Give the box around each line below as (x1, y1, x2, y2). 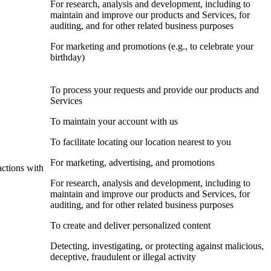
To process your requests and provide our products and (50, 85, 259, 96)
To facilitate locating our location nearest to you (50, 137, 231, 148)
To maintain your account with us (50, 116, 178, 127)
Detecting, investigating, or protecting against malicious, (50, 241, 264, 252)
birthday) (50, 52, 85, 63)
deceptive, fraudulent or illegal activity (50, 252, 196, 263)
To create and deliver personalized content (50, 220, 211, 231)
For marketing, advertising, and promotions (50, 157, 215, 168)
